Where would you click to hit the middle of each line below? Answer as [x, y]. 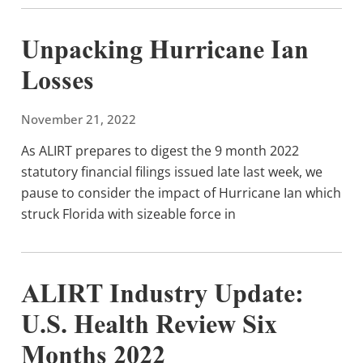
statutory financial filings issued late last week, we [172, 171]
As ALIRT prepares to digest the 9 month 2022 [160, 150]
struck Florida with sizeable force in [128, 214]
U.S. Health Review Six [149, 327]
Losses [58, 83]
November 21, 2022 [79, 119]
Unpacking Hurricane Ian [165, 52]
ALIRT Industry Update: [162, 296]
